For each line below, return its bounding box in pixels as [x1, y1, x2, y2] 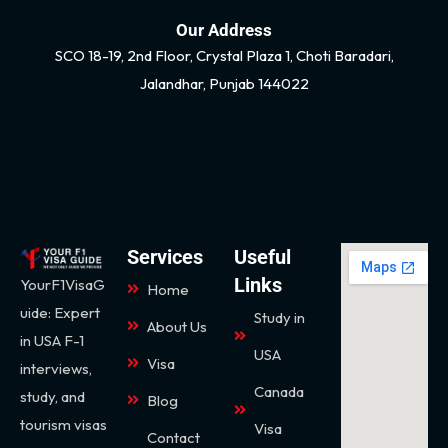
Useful [234, 244, 291, 269]
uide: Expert [20, 302, 100, 322]
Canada [254, 381, 304, 401]
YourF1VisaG [20, 274, 105, 294]
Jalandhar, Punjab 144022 [139, 73, 309, 93]
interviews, [20, 358, 92, 378]
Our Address [176, 20, 272, 40]
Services [127, 244, 203, 269]
